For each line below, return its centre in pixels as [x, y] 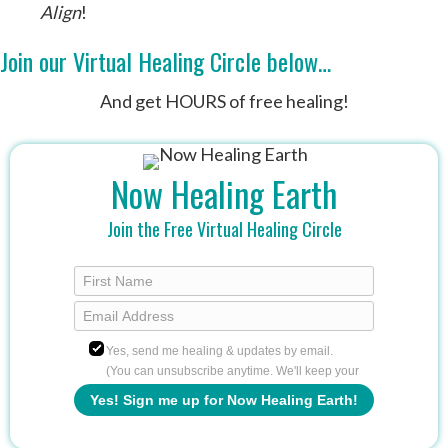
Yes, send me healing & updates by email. [219, 350]
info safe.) [132, 390]
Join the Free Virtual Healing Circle [224, 229]
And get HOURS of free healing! [224, 101]
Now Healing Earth [224, 194]
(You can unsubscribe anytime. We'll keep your [232, 370]
